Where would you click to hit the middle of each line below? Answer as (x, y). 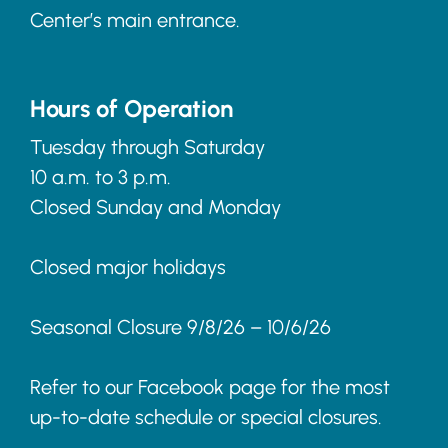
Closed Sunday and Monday (155, 207)
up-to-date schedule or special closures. (206, 417)
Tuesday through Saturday (147, 147)
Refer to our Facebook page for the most (210, 387)
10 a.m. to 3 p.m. (100, 177)
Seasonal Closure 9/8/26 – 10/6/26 (180, 327)
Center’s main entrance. (135, 20)
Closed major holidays (128, 267)
